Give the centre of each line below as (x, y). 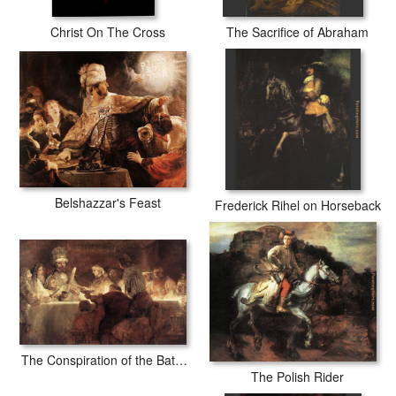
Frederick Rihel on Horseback (297, 205)
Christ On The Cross (107, 32)
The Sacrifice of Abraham (297, 32)
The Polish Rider (297, 377)
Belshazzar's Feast (107, 202)
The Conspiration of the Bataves (181, 359)
